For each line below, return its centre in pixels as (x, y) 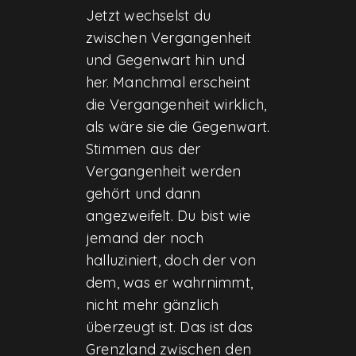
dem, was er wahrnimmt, (169, 283)
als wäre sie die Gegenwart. (178, 127)
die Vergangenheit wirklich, (176, 105)
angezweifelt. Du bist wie (168, 216)
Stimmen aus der (143, 149)
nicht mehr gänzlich (152, 305)
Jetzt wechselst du (148, 16)
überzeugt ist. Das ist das (169, 327)
